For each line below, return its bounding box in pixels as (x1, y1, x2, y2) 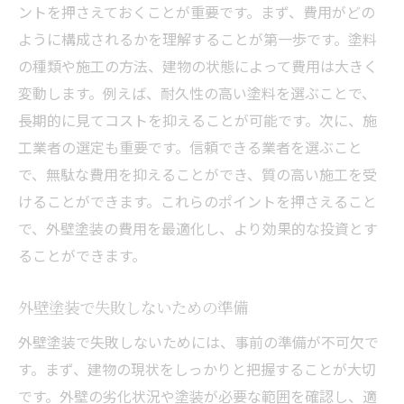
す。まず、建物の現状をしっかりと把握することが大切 (18, 357, 376, 380)
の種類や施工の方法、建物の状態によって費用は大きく (18, 54, 378, 77)
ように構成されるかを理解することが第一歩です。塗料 (18, 27, 377, 50)
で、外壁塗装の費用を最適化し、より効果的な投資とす (18, 216, 378, 239)
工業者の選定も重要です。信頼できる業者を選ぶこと (18, 135, 363, 158)
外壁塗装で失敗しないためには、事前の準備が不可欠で (18, 330, 379, 353)
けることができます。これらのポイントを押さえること (18, 189, 377, 212)
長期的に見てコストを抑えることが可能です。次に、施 (18, 108, 377, 131)
